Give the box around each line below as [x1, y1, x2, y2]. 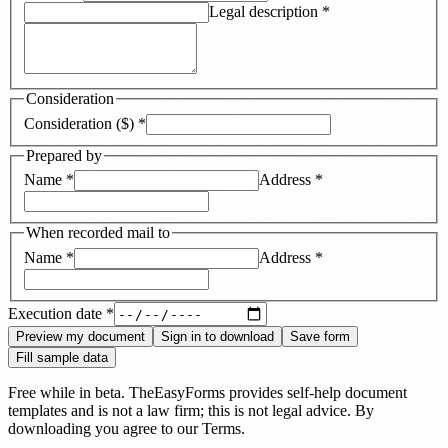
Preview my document [16, 329, 145, 345]
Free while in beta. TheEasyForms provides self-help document [8, 384, 407, 402]
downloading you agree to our [8, 420, 198, 438]
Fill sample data [16, 350, 108, 366]
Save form [290, 329, 350, 345]
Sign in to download [161, 329, 274, 345]
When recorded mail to [26, 224, 170, 242]
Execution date [8, 304, 102, 322]
